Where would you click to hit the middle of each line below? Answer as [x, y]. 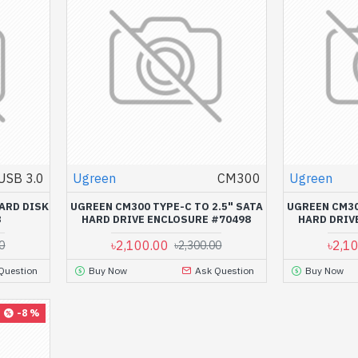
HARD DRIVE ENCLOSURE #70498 [167, 219]
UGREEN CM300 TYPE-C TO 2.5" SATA [166, 206]
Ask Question [225, 270]
